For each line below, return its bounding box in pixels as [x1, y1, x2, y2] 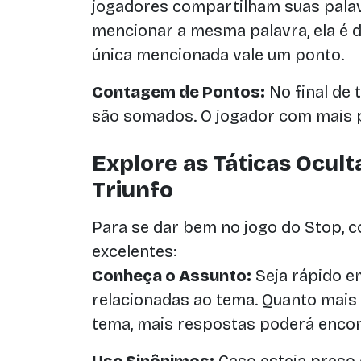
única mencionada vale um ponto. [92, 45, 344, 64]
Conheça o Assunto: [92, 266, 251, 285]
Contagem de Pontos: [92, 82, 265, 102]
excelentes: [92, 242, 176, 261]
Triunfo [92, 176, 173, 204]
